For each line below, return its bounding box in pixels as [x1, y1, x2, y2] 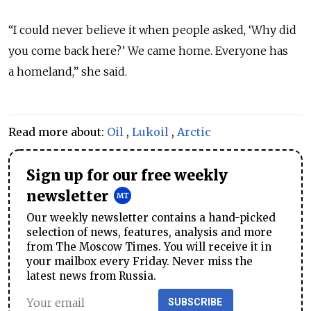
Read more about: [8, 125, 107, 140]
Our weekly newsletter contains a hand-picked [26, 211, 276, 225]
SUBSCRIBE [168, 296, 224, 309]
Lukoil [132, 125, 169, 140]
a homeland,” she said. [8, 65, 127, 79]
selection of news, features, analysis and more [26, 226, 272, 239]
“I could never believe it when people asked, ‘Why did [8, 23, 296, 37]
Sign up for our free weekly [26, 167, 228, 185]
